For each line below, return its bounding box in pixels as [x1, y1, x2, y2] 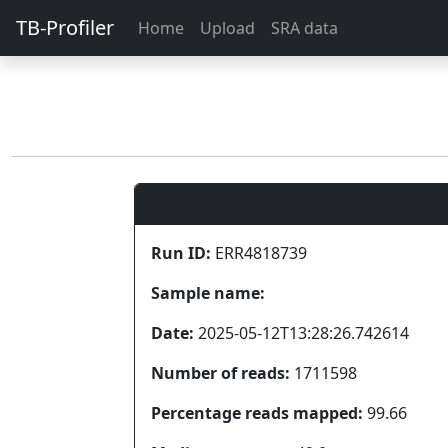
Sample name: [151, 282, 265, 304]
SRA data [271, 17, 338, 39]
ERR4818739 [211, 242, 307, 264]
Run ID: [151, 242, 211, 264]
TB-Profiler [16, 14, 114, 41]
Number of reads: [151, 362, 290, 384]
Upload [200, 17, 255, 39]
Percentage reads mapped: [151, 402, 363, 424]
